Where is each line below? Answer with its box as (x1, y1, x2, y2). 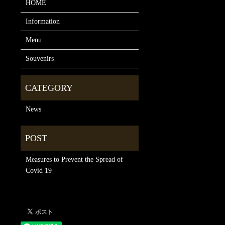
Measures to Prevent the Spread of (25, 155, 123, 163)
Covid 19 (25, 166, 52, 174)
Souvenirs (25, 54, 54, 62)
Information (25, 17, 60, 25)
